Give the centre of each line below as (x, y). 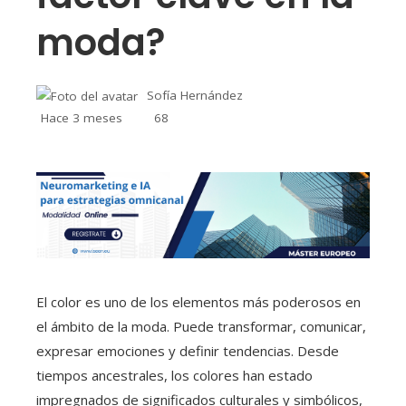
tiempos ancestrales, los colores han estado (174, 376)
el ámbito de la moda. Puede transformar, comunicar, (201, 327)
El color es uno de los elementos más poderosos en (198, 302)
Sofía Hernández (195, 95)
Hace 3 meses (82, 118)
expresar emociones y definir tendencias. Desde (188, 351)
